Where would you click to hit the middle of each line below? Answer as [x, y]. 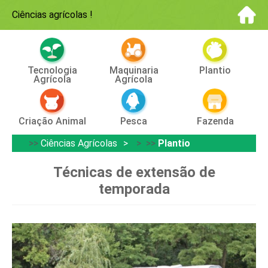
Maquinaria [134, 70]
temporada [134, 189]
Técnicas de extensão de [134, 172]
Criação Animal [53, 121]
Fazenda [215, 121]
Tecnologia [53, 70]
